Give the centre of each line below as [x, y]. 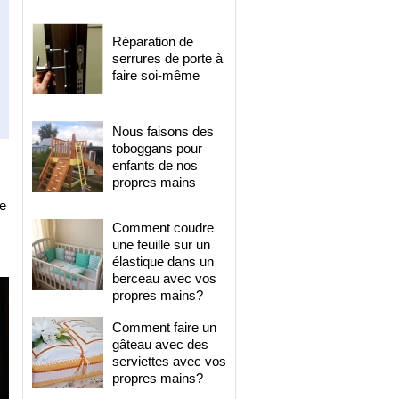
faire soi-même [156, 75]
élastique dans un [163, 261]
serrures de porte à [167, 58]
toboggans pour [157, 148]
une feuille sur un [161, 244]
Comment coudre [163, 228]
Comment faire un [164, 327]
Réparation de [153, 41]
